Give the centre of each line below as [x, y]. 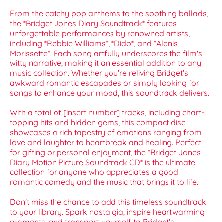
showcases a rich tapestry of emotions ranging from [106, 133]
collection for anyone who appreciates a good [94, 172]
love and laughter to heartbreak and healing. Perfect [106, 142]
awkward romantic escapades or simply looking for [105, 83]
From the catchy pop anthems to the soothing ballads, [109, 14]
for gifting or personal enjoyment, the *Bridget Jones [105, 152]
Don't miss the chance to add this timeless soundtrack [108, 202]
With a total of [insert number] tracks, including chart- [107, 113]
